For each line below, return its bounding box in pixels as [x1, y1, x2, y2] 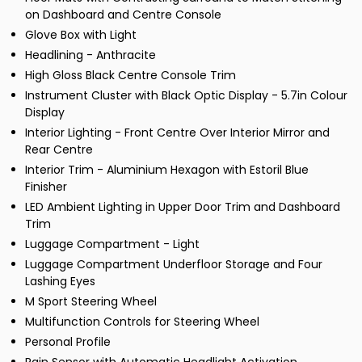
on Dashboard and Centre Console [25, 6, 221, 23]
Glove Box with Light [25, 27, 137, 44]
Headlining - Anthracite [25, 47, 156, 64]
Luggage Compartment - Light [25, 236, 200, 253]
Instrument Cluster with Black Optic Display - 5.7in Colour [25, 87, 347, 104]
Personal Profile [25, 334, 111, 351]
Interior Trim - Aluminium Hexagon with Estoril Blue [25, 162, 309, 179]
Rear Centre [25, 141, 93, 158]
